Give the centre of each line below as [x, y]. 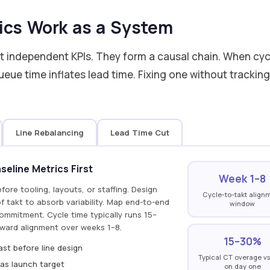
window [243, 203]
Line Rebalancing [50, 133]
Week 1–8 [243, 179]
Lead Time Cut [140, 133]
